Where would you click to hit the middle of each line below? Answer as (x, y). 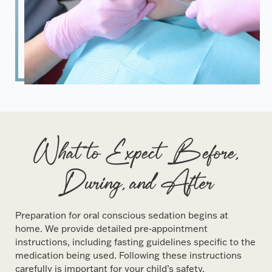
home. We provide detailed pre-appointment (112, 228)
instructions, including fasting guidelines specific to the (136, 242)
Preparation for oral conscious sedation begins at (122, 215)
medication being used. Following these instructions (129, 255)
